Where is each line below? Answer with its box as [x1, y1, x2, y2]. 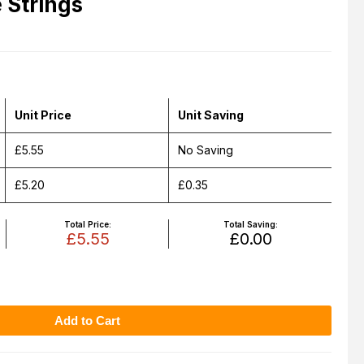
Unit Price [14, 108, 71, 123]
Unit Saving [177, 108, 244, 123]
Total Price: [63, 219, 111, 229]
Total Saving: [223, 219, 278, 229]
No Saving [177, 143, 233, 158]
